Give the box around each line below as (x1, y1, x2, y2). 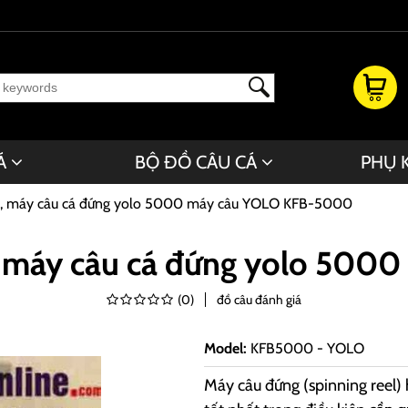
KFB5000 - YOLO (250, 340, 364, 357)
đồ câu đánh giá (217, 291, 301, 308)
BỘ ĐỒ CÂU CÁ (134, 151, 257, 173)
